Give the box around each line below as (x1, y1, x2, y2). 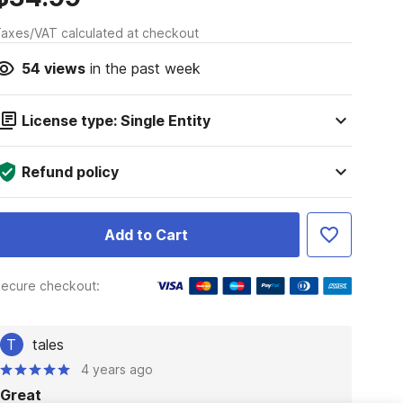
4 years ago (80, 362, 153, 377)
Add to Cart (103, 226, 188, 244)
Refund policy (21, 163, 119, 181)
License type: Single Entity (21, 112, 210, 130)
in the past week (85, 59, 201, 77)
